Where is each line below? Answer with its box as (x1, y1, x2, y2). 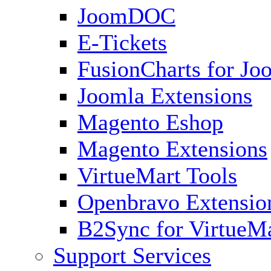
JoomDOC (77, 3, 175, 28)
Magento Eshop (77, 109, 223, 135)
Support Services (53, 243, 211, 268)
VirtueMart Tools (77, 163, 237, 188)
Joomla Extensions (77, 83, 252, 108)
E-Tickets (77, 30, 167, 55)
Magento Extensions (77, 136, 267, 162)
